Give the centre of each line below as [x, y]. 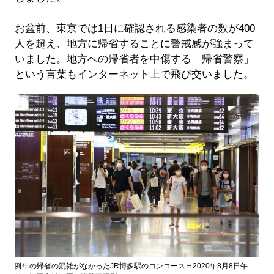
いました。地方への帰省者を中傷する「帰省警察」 [134, 59]
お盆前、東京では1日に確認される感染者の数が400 [135, 29]
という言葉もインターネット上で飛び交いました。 [134, 75]
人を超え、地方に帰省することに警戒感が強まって [134, 44]
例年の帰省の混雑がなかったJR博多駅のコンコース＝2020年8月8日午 [131, 266]
